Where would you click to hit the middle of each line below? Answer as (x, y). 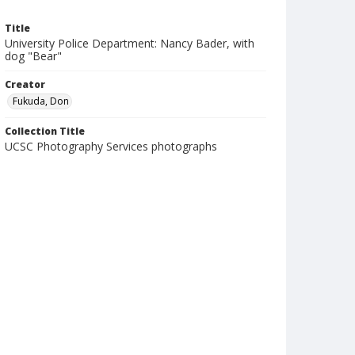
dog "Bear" (33, 56)
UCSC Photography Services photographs (111, 146)
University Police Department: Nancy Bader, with (130, 43)
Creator (25, 84)
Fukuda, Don (41, 101)
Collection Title (45, 131)
